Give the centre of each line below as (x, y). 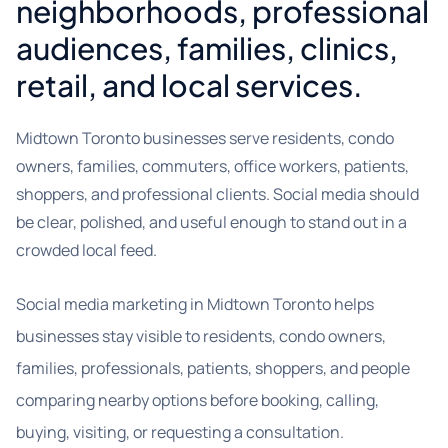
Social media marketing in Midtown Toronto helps (195, 304)
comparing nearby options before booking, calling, (197, 400)
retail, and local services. (189, 85)
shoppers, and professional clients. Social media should (217, 194)
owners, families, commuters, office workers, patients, (212, 166)
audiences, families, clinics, (207, 48)
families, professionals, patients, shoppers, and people (213, 368)
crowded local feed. (86, 250)
